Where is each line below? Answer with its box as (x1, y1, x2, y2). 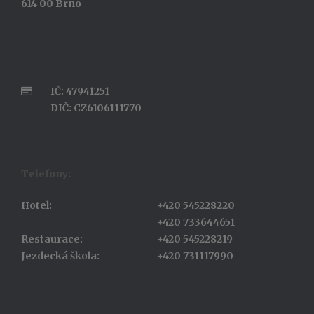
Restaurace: (21, 232, 83, 245)
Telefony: (21, 167, 71, 180)
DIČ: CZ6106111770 (50, 102, 142, 114)
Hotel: (21, 198, 52, 212)
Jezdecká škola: (21, 249, 100, 262)
